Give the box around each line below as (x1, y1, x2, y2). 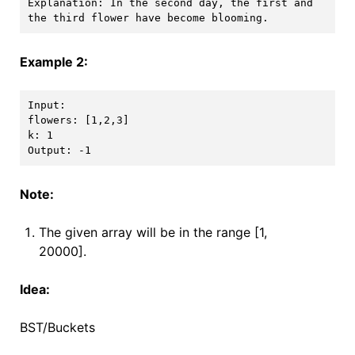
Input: (27, 99, 72, 112)
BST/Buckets (19, 319, 95, 335)
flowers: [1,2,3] (27, 114, 129, 127)
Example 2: (19, 53, 88, 70)
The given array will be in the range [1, (38, 224, 267, 240)
